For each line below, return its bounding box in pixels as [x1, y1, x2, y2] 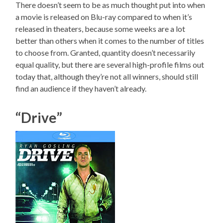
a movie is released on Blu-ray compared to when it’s [15, 12, 193, 22]
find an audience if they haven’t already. [15, 84, 147, 94]
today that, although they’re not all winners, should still [15, 72, 199, 82]
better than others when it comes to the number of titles [15, 36, 205, 46]
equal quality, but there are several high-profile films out [15, 60, 205, 70]
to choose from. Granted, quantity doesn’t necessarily [15, 48, 196, 58]
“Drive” [15, 109, 63, 126]
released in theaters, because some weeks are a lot [15, 24, 186, 34]
